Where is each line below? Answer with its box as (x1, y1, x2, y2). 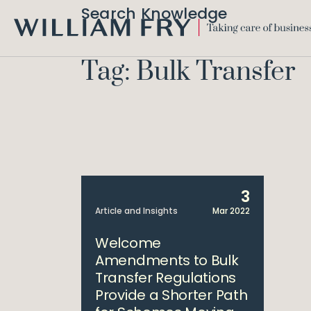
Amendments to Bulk (95, 251, 239, 270)
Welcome (95, 233, 161, 253)
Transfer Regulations (95, 268, 236, 287)
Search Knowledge (81, 3, 228, 24)
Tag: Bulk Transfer (81, 56, 295, 89)
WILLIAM (13, 35, 51, 50)
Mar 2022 (212, 205, 250, 217)
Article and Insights (95, 205, 178, 217)
